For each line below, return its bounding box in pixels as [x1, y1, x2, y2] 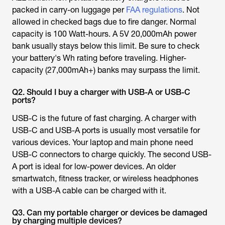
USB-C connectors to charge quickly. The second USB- [12, 150, 211, 160]
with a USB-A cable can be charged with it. [12, 186, 166, 196]
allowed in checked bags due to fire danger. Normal [12, 17, 196, 27]
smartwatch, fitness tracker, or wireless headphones [12, 174, 198, 184]
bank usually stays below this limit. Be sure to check [12, 41, 199, 51]
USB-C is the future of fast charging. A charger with [12, 114, 196, 124]
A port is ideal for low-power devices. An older [12, 162, 176, 172]
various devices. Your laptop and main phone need [12, 138, 193, 148]
